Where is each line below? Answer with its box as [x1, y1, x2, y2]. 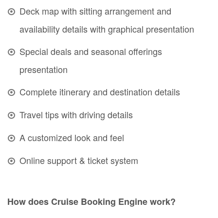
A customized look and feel [19, 131, 124, 144]
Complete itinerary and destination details [19, 85, 180, 98]
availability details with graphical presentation [19, 22, 194, 36]
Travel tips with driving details [19, 108, 133, 121]
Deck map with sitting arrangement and [19, 4, 171, 18]
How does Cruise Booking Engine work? [7, 195, 176, 208]
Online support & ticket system [19, 154, 138, 167]
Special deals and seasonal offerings [19, 45, 162, 58]
